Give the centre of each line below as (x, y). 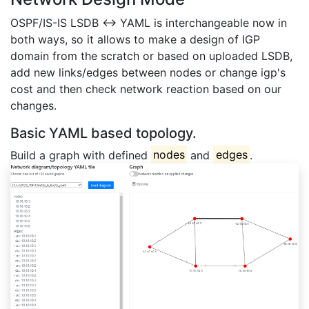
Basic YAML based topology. (103, 133)
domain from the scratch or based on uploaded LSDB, (151, 56)
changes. (33, 105)
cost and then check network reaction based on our (146, 89)
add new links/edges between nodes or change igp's (148, 72)
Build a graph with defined (81, 155)
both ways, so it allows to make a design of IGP (135, 39)
